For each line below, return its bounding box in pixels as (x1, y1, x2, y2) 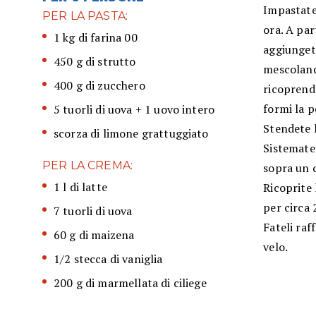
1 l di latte (54, 179, 107, 195)
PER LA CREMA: (42, 159, 133, 173)
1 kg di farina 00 (54, 30, 138, 46)
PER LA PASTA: (42, 9, 128, 23)
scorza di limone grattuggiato (54, 126, 209, 142)
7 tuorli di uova (54, 203, 133, 219)
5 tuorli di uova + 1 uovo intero (54, 102, 215, 118)
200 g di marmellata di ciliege (54, 275, 207, 291)
